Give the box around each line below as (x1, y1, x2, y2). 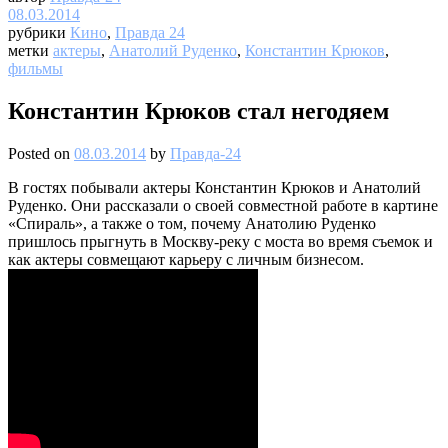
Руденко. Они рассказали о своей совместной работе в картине (8, 196, 438, 214)
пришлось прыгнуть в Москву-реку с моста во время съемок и (8, 232, 433, 250)
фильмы (8, 59, 63, 77)
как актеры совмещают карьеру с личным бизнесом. (8, 250, 364, 268)
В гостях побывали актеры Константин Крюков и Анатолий (8, 178, 421, 196)
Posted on (8, 144, 74, 162)
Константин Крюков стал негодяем (8, 97, 389, 124)
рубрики (8, 23, 70, 41)
